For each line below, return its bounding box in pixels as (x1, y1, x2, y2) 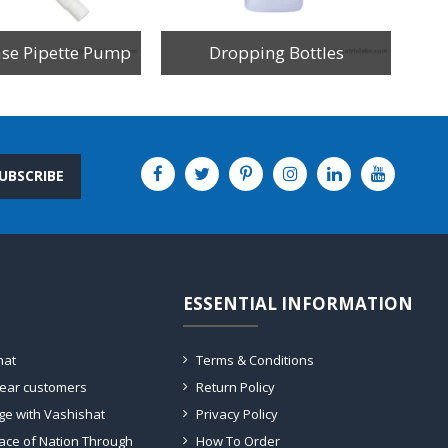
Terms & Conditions (196, 350, 314, 369)
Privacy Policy (196, 404, 278, 423)
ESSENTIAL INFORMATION (183, 291, 413, 315)
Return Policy (196, 377, 275, 396)
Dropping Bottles (208, 40, 344, 64)
